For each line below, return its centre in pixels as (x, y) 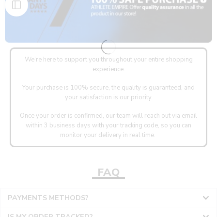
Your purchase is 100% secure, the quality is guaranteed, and (108, 88)
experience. (108, 70)
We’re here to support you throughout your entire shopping (108, 60)
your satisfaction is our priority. (108, 98)
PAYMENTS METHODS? (48, 198)
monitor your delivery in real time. (108, 135)
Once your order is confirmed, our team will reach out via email (108, 116)
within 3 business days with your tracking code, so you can (108, 126)
